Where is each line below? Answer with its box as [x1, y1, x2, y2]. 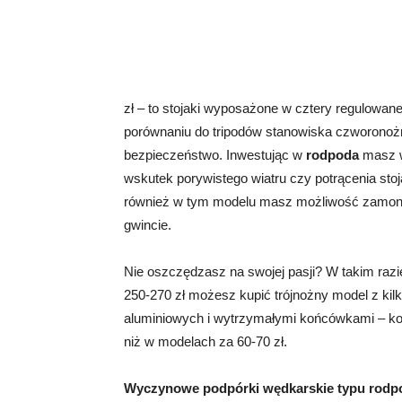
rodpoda [306, 147, 359, 162]
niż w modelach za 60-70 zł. [124, 334, 287, 349]
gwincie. [124, 217, 171, 232]
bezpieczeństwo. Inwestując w [124, 147, 306, 162]
